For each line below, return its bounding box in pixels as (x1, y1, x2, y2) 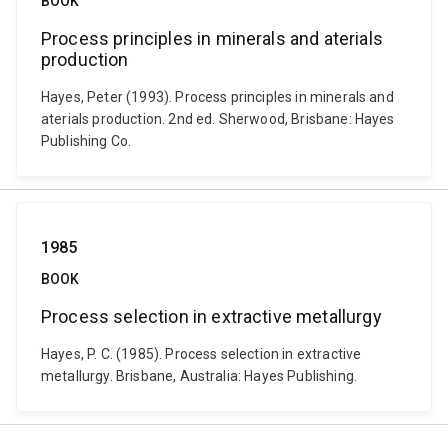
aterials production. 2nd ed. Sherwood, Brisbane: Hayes (41, 111, 395, 127)
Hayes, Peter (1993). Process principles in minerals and (41, 89, 394, 105)
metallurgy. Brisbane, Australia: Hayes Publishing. (41, 368, 358, 384)
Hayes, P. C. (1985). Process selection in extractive (41, 346, 362, 362)
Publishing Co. (41, 133, 132, 149)
